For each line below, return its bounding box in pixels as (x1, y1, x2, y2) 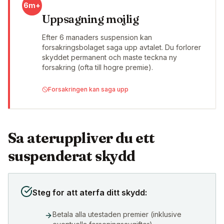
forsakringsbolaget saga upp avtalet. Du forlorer (42, 43, 201, 52)
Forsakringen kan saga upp (48, 85, 128, 93)
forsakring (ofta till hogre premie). (42, 63, 153, 72)
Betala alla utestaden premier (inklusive (52, 210, 181, 219)
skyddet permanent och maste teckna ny (42, 53, 177, 62)
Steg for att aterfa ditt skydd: (32, 187, 147, 198)
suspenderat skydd (8, 147, 135, 165)
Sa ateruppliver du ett (8, 129, 155, 147)
